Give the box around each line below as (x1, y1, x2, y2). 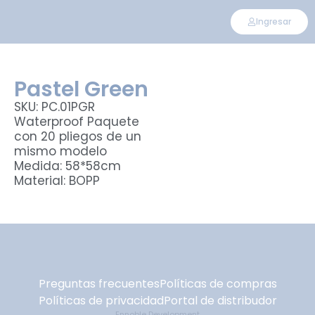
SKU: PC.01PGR (14, 98, 95, 115)
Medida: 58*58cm (14, 157, 121, 174)
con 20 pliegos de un (14, 128, 141, 145)
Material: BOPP (14, 172, 100, 189)
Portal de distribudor (163, 292, 277, 309)
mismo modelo (14, 143, 107, 160)
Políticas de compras (159, 276, 277, 292)
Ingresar (255, 15, 291, 27)
